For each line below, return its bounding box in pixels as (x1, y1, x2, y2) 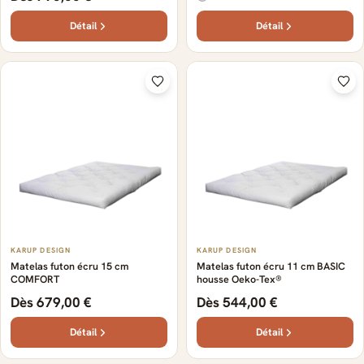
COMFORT (11, 272, 59, 286)
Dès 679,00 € (11, 293, 92, 311)
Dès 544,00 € (197, 293, 278, 311)
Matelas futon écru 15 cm (11, 259, 128, 273)
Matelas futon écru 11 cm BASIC (197, 259, 345, 273)
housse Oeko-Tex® (197, 272, 282, 286)
